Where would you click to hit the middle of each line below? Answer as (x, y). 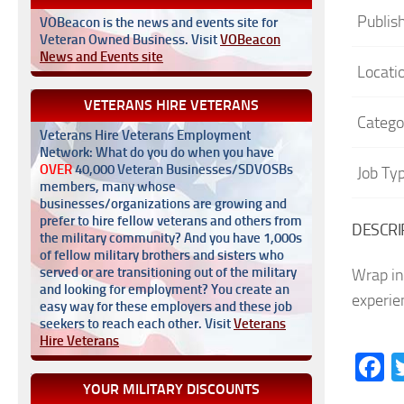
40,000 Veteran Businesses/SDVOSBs (183, 170)
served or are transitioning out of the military (168, 272)
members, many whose (108, 187)
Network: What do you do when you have (157, 152)
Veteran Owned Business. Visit (130, 40)
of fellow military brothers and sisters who (162, 255)
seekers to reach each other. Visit (137, 324)
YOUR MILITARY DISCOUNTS (171, 389)
